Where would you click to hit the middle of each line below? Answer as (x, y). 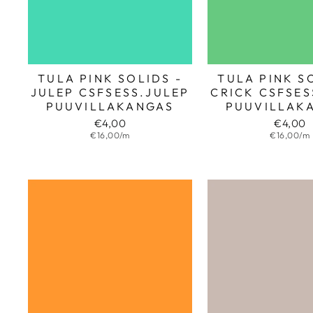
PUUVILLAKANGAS (110, 107)
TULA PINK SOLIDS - (110, 79)
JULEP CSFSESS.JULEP (110, 93)
